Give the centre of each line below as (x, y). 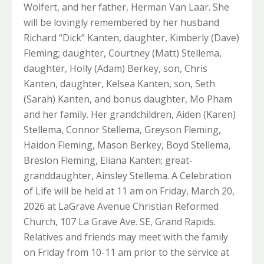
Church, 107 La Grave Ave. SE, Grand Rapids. (120, 222)
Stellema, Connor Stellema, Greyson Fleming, (122, 130)
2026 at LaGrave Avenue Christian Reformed (121, 207)
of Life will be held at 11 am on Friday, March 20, (129, 191)
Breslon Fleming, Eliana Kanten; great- (108, 161)
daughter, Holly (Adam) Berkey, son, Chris (115, 69)
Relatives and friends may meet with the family (126, 237)
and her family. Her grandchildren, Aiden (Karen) (130, 115)
